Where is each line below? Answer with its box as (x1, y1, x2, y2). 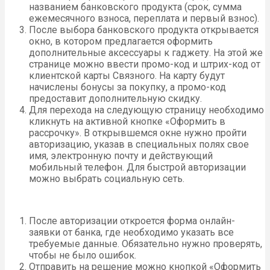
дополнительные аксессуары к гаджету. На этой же (29, 46, 263, 58)
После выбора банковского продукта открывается (29, 24, 259, 36)
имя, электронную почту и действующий (29, 149, 213, 162)
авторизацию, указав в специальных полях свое (29, 138, 249, 150)
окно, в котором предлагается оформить (29, 35, 213, 47)
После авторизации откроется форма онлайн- (29, 215, 235, 227)
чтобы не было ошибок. (29, 249, 136, 261)
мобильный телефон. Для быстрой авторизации (29, 161, 246, 173)
